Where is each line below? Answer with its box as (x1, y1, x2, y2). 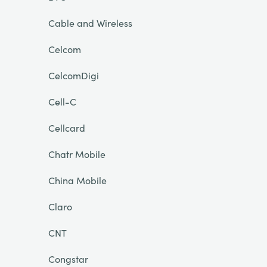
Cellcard (48, 121, 85, 134)
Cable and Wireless (48, 16, 132, 29)
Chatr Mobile (48, 147, 105, 160)
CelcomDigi (48, 69, 99, 82)
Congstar (48, 252, 88, 265)
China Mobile (48, 173, 107, 187)
